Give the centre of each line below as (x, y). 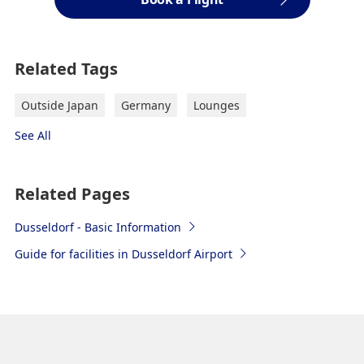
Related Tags (66, 68)
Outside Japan (59, 105)
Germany (145, 105)
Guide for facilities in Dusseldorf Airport (123, 253)
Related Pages (72, 193)
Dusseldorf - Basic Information (97, 227)
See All (32, 135)
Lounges (216, 105)
